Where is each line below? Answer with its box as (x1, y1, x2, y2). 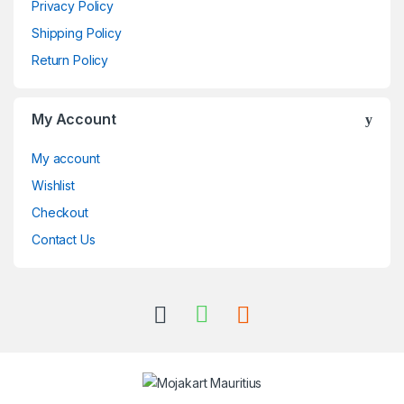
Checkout (32, 205, 88, 221)
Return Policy (32, 52, 109, 69)
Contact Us (32, 232, 96, 248)
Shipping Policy (32, 25, 122, 41)
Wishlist (32, 178, 75, 194)
